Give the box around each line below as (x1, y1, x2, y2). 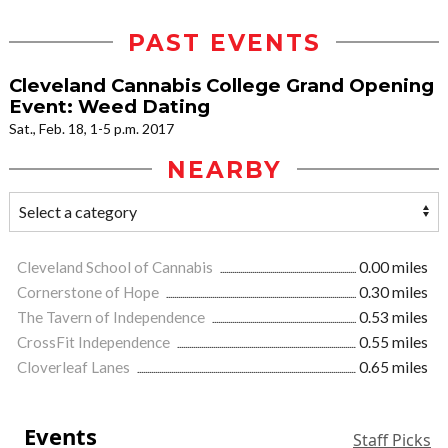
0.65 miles (359, 357, 428, 376)
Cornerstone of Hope (17, 282, 162, 301)
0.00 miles (359, 257, 428, 276)
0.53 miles (359, 307, 428, 326)
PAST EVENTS (127, 28, 321, 57)
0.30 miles (359, 282, 428, 301)
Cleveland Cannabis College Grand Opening (9, 73, 434, 97)
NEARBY (166, 155, 282, 184)
